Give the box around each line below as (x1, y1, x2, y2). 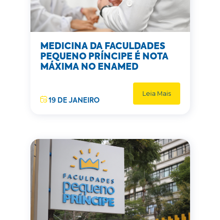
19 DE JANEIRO (47, 97, 100, 104)
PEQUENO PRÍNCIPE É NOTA (40, 53, 168, 61)
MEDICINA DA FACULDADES (40, 42, 165, 51)
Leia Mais (142, 90, 171, 97)
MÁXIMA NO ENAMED (40, 63, 138, 72)
